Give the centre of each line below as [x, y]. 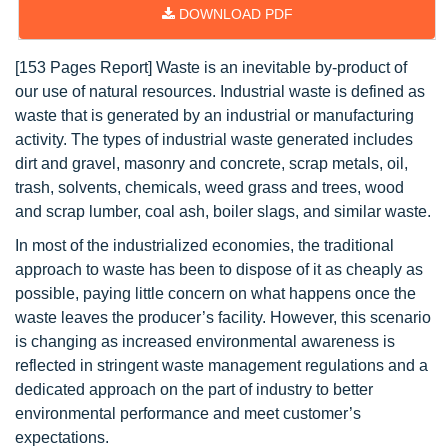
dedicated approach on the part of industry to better [194, 389]
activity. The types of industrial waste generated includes [214, 139]
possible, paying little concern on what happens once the [215, 293]
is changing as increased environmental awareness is [205, 341]
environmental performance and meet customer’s [188, 413]
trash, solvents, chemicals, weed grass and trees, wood [209, 187]
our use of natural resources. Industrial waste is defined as [220, 91]
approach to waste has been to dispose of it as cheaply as [219, 269]
